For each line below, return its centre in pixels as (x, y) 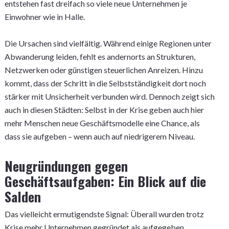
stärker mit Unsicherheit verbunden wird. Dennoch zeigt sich (109, 96)
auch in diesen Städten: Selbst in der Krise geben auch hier (104, 110)
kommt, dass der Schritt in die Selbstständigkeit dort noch (105, 83)
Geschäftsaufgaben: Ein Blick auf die (105, 181)
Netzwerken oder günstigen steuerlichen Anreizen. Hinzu (104, 70)
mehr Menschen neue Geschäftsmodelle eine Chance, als (102, 123)
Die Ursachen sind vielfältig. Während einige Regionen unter (108, 43)
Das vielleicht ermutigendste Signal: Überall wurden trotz (104, 214)
